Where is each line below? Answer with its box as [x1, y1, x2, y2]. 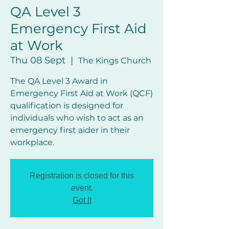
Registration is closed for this [30, 171, 134, 180]
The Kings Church [78, 56, 151, 65]
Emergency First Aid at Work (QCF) [10, 88, 153, 98]
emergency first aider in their [10, 125, 130, 135]
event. [71, 184, 93, 192]
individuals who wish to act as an [10, 113, 144, 123]
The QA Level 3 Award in [10, 76, 108, 86]
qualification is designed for [10, 101, 123, 110]
